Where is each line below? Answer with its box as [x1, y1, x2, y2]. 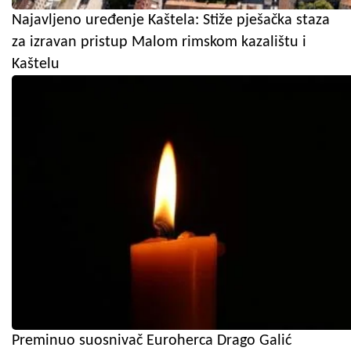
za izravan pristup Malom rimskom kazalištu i [12, 34, 306, 50]
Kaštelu [12, 56, 60, 72]
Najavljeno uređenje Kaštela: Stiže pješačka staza [12, 12, 330, 28]
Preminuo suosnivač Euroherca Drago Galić [12, 332, 291, 349]
